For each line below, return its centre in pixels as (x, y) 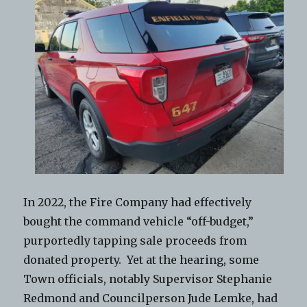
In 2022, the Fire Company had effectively (138, 202)
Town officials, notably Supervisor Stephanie (148, 279)
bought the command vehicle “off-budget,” (139, 222)
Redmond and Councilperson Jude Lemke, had (151, 298)
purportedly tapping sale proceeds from (135, 241)
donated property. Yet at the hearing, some (142, 260)
